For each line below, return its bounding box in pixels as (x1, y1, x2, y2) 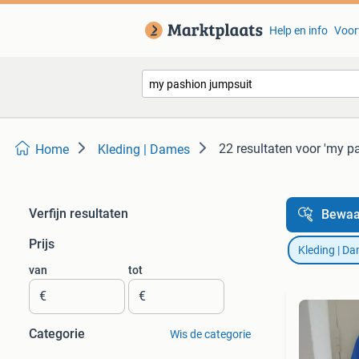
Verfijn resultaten (29, 206, 128, 221)
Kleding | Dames (98, 142, 190, 157)
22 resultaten (219, 141, 292, 156)
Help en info (268, 24, 328, 37)
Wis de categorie (169, 328, 251, 341)
